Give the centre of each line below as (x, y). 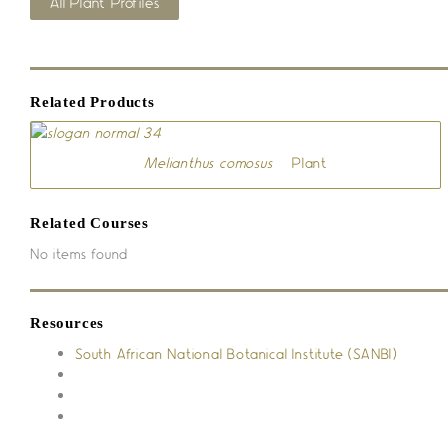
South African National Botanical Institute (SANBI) (236, 352)
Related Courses (89, 223)
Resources (67, 323)
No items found (79, 252)
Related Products (92, 101)
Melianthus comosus (208, 162)
